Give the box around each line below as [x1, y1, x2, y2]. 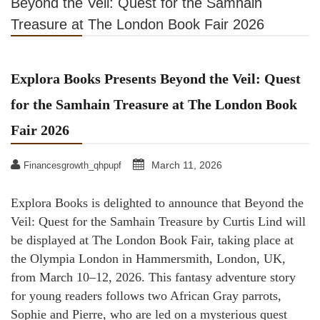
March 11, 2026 [151, 159, 222, 171]
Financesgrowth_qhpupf [24, 160, 121, 171]
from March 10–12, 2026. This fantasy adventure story [11, 270, 296, 285]
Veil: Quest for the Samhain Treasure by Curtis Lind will [11, 214, 306, 229]
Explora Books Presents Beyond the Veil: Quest [11, 71, 301, 87]
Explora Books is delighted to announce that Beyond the [11, 196, 304, 211]
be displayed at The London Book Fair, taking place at [11, 233, 294, 248]
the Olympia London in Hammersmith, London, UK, [11, 251, 286, 266]
